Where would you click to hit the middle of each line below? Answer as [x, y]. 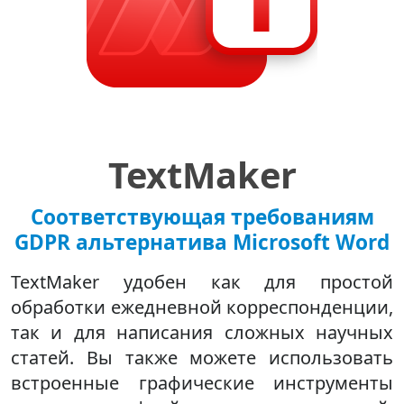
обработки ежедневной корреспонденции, [202, 307]
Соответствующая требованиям [202, 216]
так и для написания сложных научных [202, 332]
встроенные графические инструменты [202, 382]
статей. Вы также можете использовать [202, 357]
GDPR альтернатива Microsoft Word [202, 242]
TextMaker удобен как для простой [202, 281]
